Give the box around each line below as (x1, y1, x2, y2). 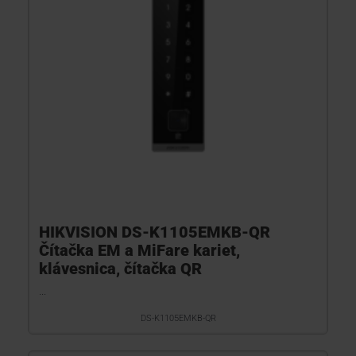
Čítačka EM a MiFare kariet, (39, 241, 240, 260)
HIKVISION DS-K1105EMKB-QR (39, 222, 270, 242)
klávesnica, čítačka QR (39, 259, 202, 278)
